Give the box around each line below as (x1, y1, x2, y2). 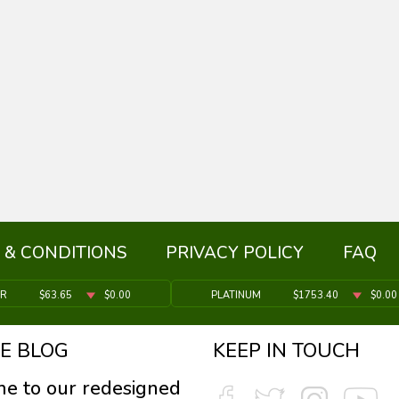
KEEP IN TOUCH (213, 338, 360, 364)
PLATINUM (210, 289, 261, 302)
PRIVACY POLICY (166, 241, 304, 265)
